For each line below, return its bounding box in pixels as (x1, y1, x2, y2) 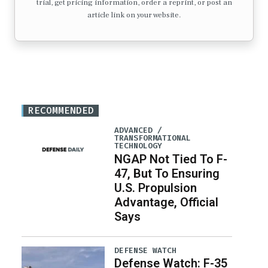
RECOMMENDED (28, 104, 94, 117)
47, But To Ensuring (114, 166, 220, 181)
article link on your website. (87, 10, 181, 20)
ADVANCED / (114, 125, 162, 136)
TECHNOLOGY (114, 141, 162, 151)
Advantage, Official (114, 194, 218, 209)
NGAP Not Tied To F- (114, 151, 227, 166)
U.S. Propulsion (114, 180, 197, 195)
